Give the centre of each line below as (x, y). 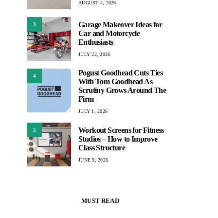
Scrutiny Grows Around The (122, 90)
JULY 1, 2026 (93, 111)
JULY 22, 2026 (94, 54)
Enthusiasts (96, 42)
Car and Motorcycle (109, 33)
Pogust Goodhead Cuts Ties (120, 73)
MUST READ (100, 201)
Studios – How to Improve (118, 139)
